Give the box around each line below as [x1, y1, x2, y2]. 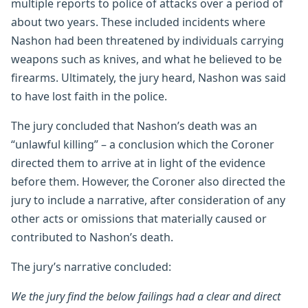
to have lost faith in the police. [11, 88, 167, 104]
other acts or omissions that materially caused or [11, 210, 267, 226]
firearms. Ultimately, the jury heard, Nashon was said [11, 69, 286, 85]
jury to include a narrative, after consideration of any [11, 192, 285, 208]
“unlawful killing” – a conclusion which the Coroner [11, 136, 274, 152]
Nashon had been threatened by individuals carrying [11, 32, 284, 48]
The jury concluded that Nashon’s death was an [11, 118, 257, 133]
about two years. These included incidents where [11, 14, 265, 30]
